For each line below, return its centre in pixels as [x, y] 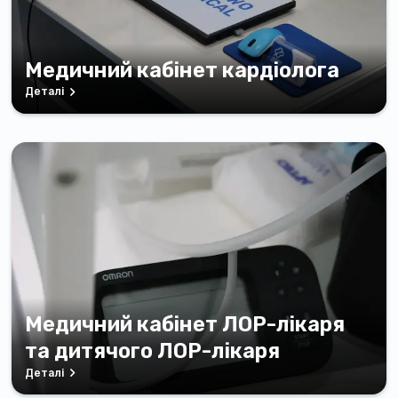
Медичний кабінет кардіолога [183, 70]
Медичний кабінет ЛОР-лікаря [185, 325]
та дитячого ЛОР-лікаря [153, 351]
